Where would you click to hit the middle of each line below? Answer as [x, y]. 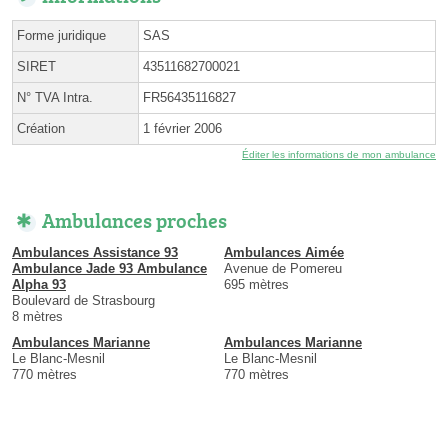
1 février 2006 [182, 128]
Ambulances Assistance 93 [95, 252]
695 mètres [256, 284]
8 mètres [37, 316]
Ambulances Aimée [284, 252]
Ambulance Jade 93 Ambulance [109, 268]
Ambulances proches [134, 219]
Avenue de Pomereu [283, 268]
